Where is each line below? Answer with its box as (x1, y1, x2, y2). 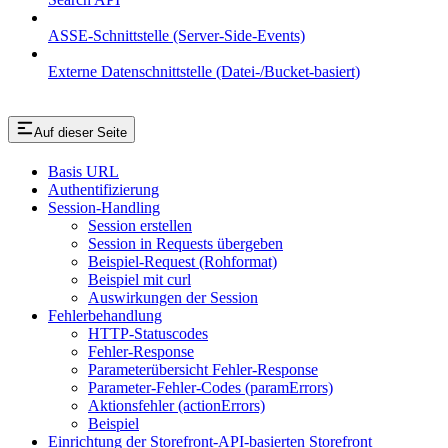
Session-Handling (48, 199, 160, 217)
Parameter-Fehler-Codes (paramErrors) (88, 379, 333, 397)
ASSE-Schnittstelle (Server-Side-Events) (48, 26, 305, 44)
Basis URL (48, 163, 119, 181)
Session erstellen (88, 217, 192, 235)
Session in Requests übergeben (88, 235, 283, 253)
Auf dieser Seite (34, 125, 127, 141)
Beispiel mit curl (88, 271, 191, 289)
